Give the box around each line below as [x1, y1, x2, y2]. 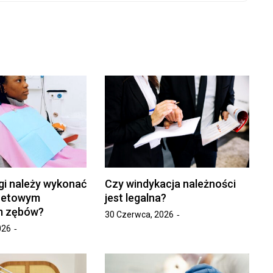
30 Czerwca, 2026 [105, 209, 174, 219]
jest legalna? [105, 191, 167, 204]
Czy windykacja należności [105, 177, 236, 190]
